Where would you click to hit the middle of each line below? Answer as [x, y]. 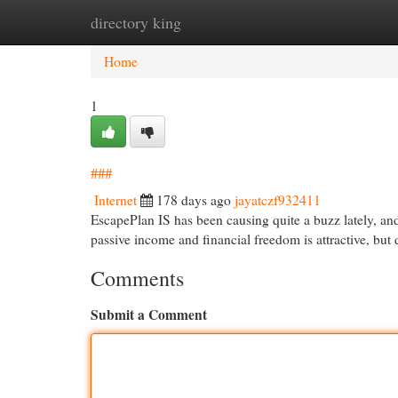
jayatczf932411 [278, 200]
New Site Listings [227, 22]
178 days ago [194, 200]
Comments [137, 278]
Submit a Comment [149, 314]
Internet [115, 200]
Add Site [326, 22]
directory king [136, 22]
